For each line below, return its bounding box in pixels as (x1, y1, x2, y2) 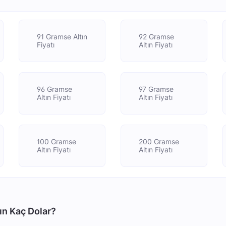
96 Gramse (36, 85, 72, 93)
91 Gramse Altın (36, 32, 87, 41)
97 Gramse (138, 85, 174, 93)
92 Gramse (138, 32, 174, 41)
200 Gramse (138, 137, 179, 146)
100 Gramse (36, 137, 76, 146)
